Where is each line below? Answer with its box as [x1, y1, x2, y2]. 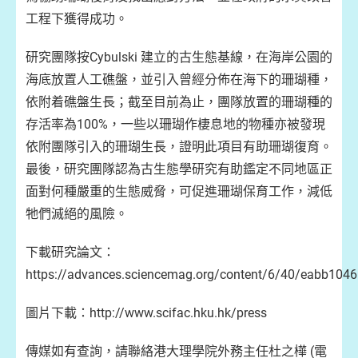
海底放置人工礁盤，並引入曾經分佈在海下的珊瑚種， [26, 72, 332, 87]
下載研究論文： [26, 245, 115, 260]
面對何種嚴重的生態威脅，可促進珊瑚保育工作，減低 [26, 184, 332, 199]
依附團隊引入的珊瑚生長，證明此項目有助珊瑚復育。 [26, 139, 332, 154]
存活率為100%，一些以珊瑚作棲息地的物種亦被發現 [26, 117, 325, 132]
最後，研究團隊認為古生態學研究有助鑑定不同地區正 [26, 161, 332, 177]
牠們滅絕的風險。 [26, 206, 128, 221]
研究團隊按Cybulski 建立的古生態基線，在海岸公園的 [26, 50, 332, 65]
